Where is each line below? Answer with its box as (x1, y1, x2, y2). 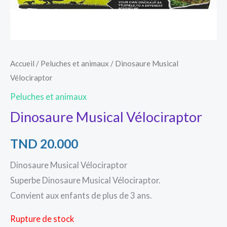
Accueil (10, 59, 34, 68)
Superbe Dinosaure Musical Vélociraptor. (10, 175, 160, 185)
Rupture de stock (10, 213, 74, 223)
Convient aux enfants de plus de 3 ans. (10, 190, 152, 200)
